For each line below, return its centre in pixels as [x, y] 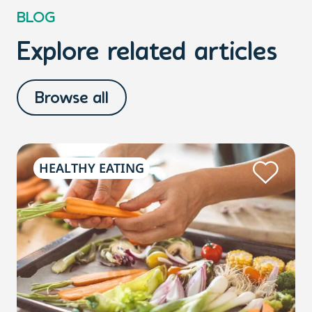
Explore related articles [147, 54]
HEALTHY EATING [92, 168]
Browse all [72, 99]
